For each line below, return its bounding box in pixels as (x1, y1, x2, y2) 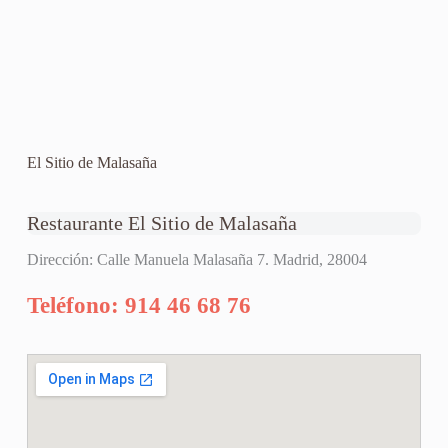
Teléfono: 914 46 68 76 (26, 293, 251, 319)
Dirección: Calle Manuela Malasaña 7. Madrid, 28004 (26, 251, 367, 269)
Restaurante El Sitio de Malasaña (26, 212, 297, 235)
